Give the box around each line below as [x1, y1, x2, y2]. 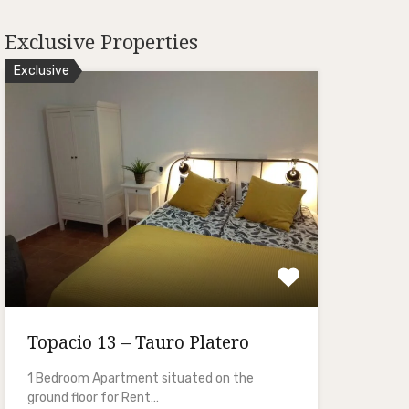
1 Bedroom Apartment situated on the [26, 370, 254, 386]
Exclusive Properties [4, 27, 198, 56]
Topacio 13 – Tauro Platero [26, 330, 249, 354]
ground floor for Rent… [26, 389, 159, 405]
